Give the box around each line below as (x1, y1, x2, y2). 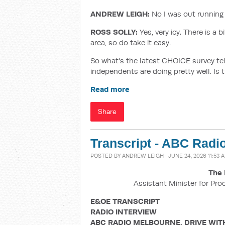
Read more (90, 84, 130, 94)
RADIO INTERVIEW (90, 207, 157, 216)
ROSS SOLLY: (90, 27, 138, 37)
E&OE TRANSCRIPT (90, 196, 160, 206)
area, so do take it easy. (90, 38, 173, 47)
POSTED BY (90, 152, 122, 159)
